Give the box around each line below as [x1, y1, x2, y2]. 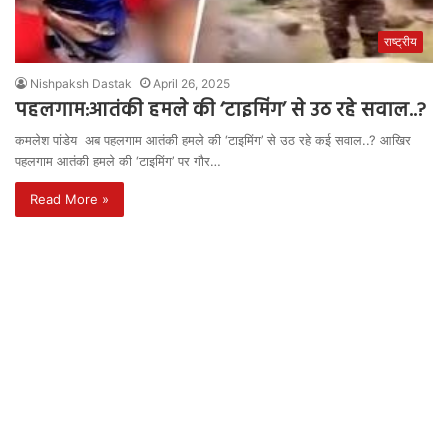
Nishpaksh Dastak [30, 76, 132, 92]
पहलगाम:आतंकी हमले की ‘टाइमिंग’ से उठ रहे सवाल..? [15, 95, 426, 128]
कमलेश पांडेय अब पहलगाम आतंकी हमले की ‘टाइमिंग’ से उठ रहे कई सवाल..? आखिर [15, 132, 411, 149]
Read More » [30, 191, 109, 208]
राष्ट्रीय [384, 34, 417, 50]
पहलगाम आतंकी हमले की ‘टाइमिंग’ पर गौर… [15, 153, 221, 170]
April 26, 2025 [153, 76, 230, 92]
